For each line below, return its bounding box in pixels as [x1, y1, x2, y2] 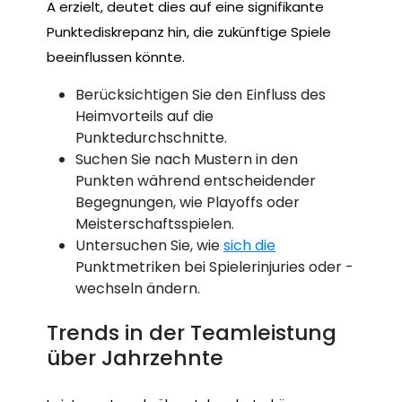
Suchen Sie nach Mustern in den [75, 148, 298, 170]
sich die [223, 234, 275, 256]
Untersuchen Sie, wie [75, 234, 223, 256]
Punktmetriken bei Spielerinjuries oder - [75, 256, 354, 277]
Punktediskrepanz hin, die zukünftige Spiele [47, 22, 331, 41]
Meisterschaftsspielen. [75, 213, 234, 234]
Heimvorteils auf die [75, 105, 214, 127]
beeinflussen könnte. [47, 47, 185, 66]
